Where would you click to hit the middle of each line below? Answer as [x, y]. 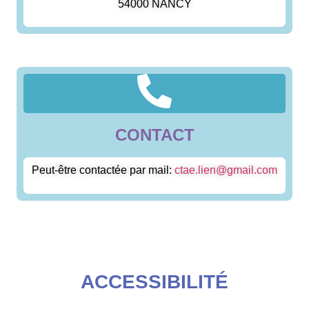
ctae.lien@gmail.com [226, 170]
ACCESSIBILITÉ [154, 281]
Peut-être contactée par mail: [103, 170]
